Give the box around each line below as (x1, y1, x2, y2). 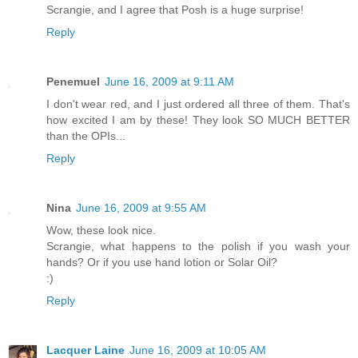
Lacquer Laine (46, 343, 125, 356)
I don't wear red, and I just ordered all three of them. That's (46, 97, 350, 110)
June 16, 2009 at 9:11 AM (105, 74, 234, 88)
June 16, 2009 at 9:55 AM (76, 201, 206, 214)
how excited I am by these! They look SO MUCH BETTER (46, 113, 350, 126)
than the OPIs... (46, 129, 125, 142)
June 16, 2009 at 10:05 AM (129, 343, 266, 356)
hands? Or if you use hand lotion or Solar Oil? (46, 255, 277, 268)
